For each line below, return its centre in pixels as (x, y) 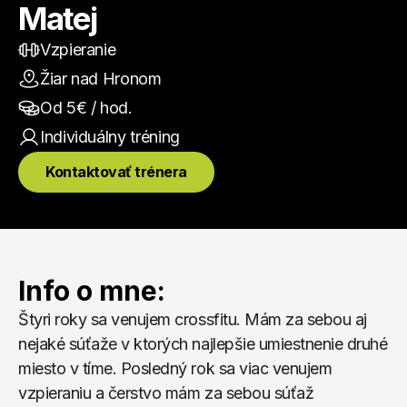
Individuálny (83, 137)
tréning (153, 137)
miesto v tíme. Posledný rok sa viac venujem (175, 368)
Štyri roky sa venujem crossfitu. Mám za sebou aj (193, 319)
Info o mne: (92, 291)
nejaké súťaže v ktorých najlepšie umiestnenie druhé (203, 344)
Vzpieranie (78, 50)
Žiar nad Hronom (101, 79)
